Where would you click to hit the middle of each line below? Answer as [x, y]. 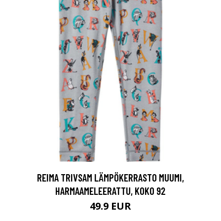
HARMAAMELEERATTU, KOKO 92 [110, 190]
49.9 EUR [110, 206]
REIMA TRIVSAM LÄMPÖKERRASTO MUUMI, [110, 177]
